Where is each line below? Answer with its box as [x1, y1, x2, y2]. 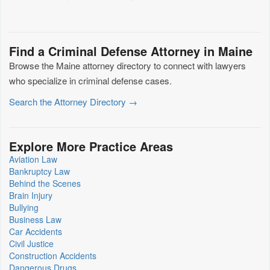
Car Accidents [9, 225, 62, 238]
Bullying [9, 201, 39, 214]
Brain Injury [9, 189, 52, 202]
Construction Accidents [9, 250, 96, 262]
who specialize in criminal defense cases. [9, 74, 172, 87]
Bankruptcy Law [9, 165, 70, 178]
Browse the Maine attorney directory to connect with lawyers [9, 59, 246, 72]
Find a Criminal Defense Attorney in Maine [9, 42, 253, 60]
